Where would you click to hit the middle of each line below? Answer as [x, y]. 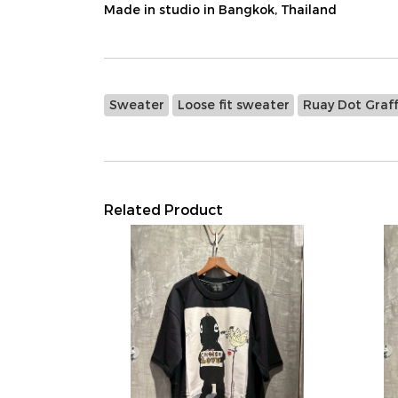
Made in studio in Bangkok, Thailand [220, 9]
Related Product [163, 209]
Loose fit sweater [233, 104]
